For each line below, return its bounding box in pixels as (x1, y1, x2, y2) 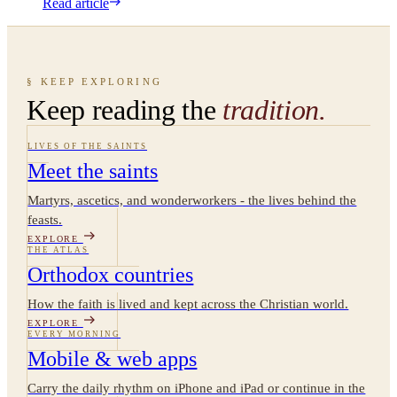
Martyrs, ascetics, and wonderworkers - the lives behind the (27, 192, 357, 207)
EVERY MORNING (27, 329, 121, 339)
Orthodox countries (27, 262, 194, 286)
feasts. (27, 212, 63, 227)
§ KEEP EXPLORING (27, 75, 162, 87)
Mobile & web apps (27, 346, 198, 370)
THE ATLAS (27, 245, 90, 254)
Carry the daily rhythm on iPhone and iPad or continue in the (27, 380, 366, 395)
